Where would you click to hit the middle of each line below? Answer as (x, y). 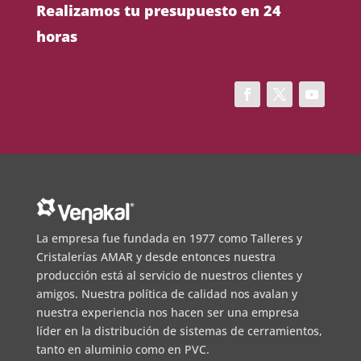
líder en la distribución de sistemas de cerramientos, (179, 330)
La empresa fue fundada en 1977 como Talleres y (169, 238)
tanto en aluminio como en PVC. (122, 349)
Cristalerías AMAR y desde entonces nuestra (156, 256)
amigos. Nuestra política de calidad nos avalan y (166, 293)
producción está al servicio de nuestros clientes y (169, 275)
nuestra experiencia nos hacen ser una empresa (167, 312)
